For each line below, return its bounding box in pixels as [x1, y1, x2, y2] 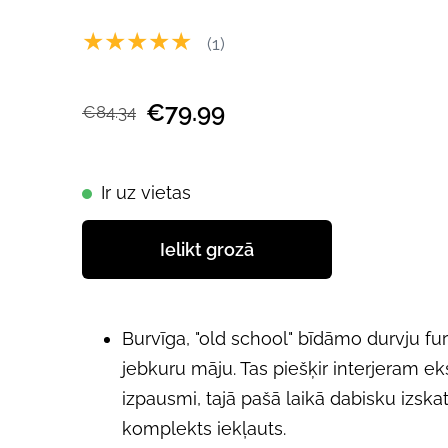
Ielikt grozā [160, 238, 254, 260]
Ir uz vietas [101, 181, 191, 203]
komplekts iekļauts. [122, 418, 286, 439]
